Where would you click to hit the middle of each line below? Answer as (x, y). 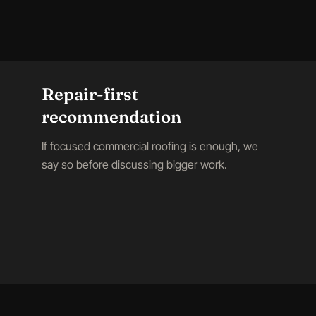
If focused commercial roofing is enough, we (150, 146)
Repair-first (90, 94)
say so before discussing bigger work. (134, 164)
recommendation (111, 117)
